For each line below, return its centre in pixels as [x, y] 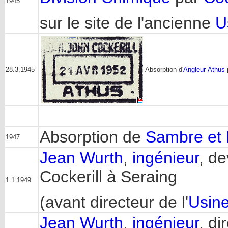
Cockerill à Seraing [108, 177]
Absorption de [93, 137]
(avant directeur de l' [114, 202]
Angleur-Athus [204, 69]
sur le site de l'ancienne [127, 23]
